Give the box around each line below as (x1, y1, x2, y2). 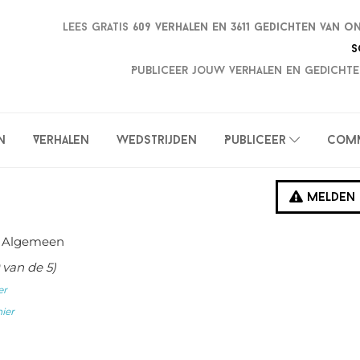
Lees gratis (63, 21, 133, 34)
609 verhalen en (133, 21, 231, 34)
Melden (303, 192, 355, 204)
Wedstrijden (117, 135, 197, 147)
